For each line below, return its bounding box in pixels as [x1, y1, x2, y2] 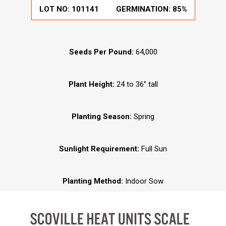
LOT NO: [39, 5, 72, 14]
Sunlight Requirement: [59, 144, 141, 154]
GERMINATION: [116, 5, 173, 14]
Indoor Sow [125, 177, 163, 186]
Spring [132, 112, 154, 122]
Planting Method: [63, 177, 125, 186]
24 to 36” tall [114, 80, 158, 89]
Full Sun [141, 144, 167, 154]
